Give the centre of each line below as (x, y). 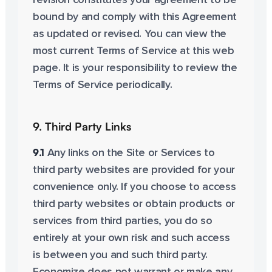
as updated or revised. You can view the (129, 34)
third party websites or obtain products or (134, 204)
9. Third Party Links (82, 126)
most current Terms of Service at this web (133, 51)
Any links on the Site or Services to (130, 153)
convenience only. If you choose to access (134, 187)
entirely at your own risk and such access (131, 238)
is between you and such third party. (120, 255)
